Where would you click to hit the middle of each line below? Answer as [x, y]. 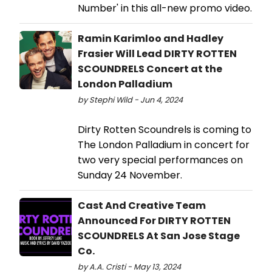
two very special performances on [160, 160]
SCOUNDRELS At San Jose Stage [159, 236]
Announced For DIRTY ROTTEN [154, 221]
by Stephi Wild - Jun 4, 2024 [130, 100]
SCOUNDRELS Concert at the [150, 69]
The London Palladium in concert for [164, 145]
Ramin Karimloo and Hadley [151, 39]
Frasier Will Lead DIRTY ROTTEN [157, 54]
